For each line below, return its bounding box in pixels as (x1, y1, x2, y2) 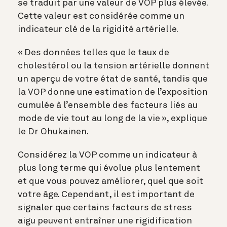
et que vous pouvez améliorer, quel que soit (18, 176, 203, 186)
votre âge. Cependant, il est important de (18, 190, 195, 199)
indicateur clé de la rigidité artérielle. (18, 24, 178, 34)
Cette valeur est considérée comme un (18, 11, 184, 21)
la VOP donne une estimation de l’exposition (18, 87, 208, 97)
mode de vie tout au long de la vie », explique (18, 113, 207, 123)
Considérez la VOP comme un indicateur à (18, 150, 197, 160)
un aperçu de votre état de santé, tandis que (18, 74, 208, 84)
